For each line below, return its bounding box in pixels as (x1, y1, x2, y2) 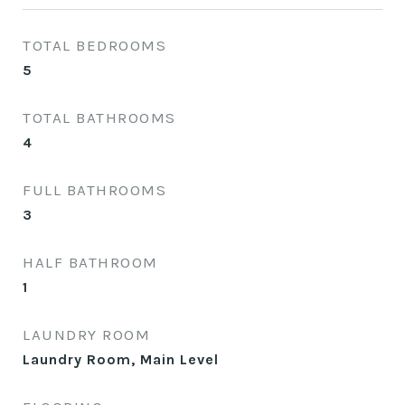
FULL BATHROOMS (23, 181, 166, 199)
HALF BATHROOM (23, 253, 158, 271)
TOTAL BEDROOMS (23, 36, 166, 54)
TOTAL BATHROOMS (23, 108, 176, 127)
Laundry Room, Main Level (23, 351, 219, 368)
